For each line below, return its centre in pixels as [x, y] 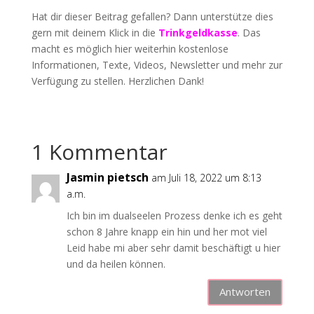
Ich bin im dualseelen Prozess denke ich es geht [174, 215]
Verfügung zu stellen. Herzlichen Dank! [117, 81]
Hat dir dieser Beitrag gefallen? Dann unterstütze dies [152, 16]
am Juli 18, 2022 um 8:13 [206, 177]
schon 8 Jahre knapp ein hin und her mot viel [166, 231]
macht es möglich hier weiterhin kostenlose [130, 48]
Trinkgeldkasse [198, 32]
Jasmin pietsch [107, 177]
